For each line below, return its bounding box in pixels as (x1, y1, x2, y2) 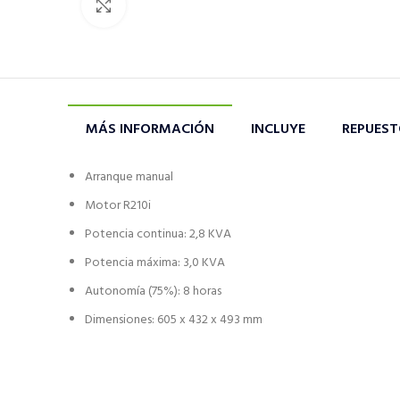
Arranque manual (85, 167, 173, 188)
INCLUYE (251, 118, 305, 142)
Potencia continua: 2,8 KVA (85, 224, 231, 246)
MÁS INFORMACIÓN (86, 118, 214, 142)
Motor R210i (85, 196, 151, 217)
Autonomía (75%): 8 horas (85, 281, 221, 303)
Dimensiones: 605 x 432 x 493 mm (85, 310, 262, 331)
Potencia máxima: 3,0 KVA (85, 253, 225, 274)
